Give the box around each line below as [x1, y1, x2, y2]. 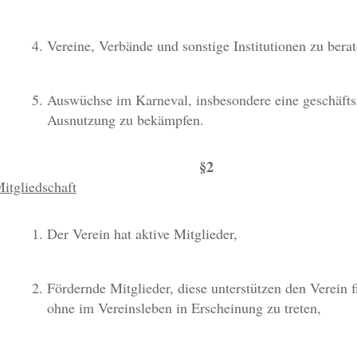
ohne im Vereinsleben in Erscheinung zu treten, [47, 298, 321, 317]
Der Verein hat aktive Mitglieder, [47, 224, 237, 243]
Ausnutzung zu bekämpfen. [47, 110, 204, 129]
